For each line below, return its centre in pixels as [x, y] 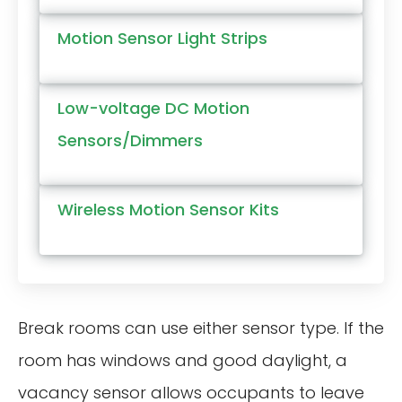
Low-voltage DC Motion [153, 108]
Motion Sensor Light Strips [162, 39]
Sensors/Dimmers [130, 140]
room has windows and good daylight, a [183, 361]
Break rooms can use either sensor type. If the [201, 328]
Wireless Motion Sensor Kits [168, 210]
